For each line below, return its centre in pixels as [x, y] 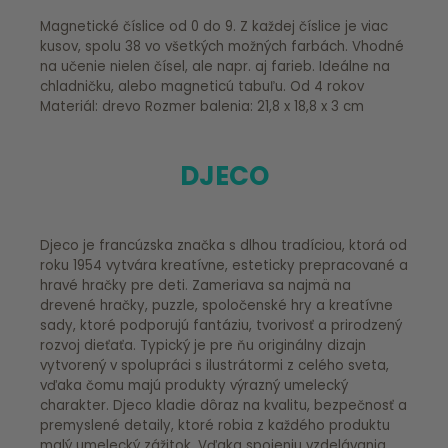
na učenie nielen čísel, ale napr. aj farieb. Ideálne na [215, 66]
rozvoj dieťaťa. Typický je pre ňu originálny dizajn [203, 345]
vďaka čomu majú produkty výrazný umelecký [194, 385]
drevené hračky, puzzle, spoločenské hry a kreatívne [216, 305]
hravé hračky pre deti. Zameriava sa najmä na [195, 285]
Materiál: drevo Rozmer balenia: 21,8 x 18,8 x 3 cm [202, 106]
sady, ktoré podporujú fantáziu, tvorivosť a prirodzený [221, 325]
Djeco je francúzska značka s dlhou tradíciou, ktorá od [223, 245]
